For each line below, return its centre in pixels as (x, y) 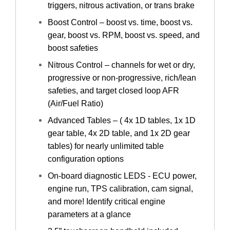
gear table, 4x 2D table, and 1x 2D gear (119, 133)
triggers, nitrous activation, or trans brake (121, 5)
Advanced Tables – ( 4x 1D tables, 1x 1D (122, 120)
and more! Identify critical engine (107, 202)
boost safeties (73, 48)
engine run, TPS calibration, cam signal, (120, 189)
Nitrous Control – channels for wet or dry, (121, 65)
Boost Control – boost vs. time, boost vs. (120, 22)
